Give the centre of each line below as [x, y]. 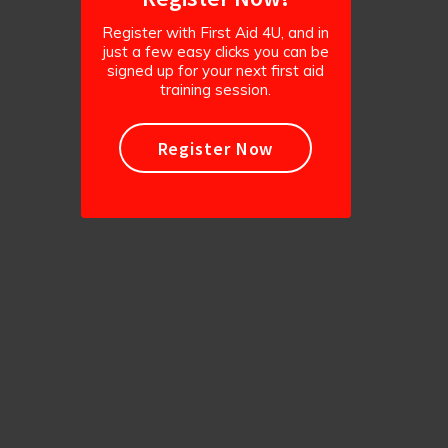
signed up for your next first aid [215, 70]
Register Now [215, 148]
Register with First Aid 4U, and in [215, 32]
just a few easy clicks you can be [215, 51]
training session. [215, 89]
